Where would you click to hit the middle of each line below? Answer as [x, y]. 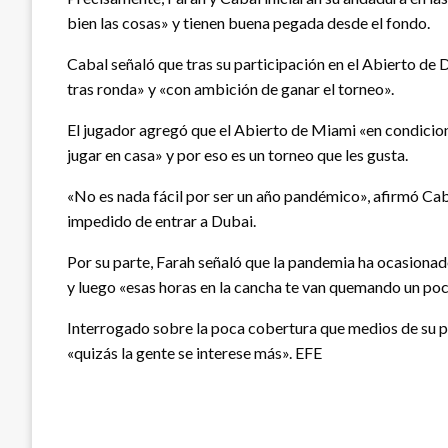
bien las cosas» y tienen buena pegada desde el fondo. [248, 23]
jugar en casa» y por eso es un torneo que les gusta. [237, 155]
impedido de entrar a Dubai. [161, 221]
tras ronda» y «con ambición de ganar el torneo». [230, 89]
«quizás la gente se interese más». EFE [194, 353]
